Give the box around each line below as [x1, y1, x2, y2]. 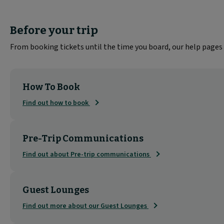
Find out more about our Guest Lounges [22, 200, 148, 211]
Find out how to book [22, 97, 90, 108]
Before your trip [10, 23, 98, 37]
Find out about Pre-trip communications [22, 149, 151, 159]
